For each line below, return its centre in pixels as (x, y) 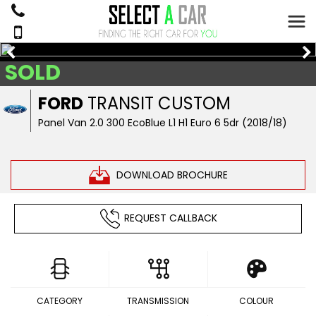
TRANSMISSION (158, 301)
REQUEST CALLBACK (170, 218)
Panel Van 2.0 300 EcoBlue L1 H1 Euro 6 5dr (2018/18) (163, 123)
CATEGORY (60, 301)
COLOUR (256, 301)
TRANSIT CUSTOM (157, 103)
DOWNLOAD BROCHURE (172, 175)
